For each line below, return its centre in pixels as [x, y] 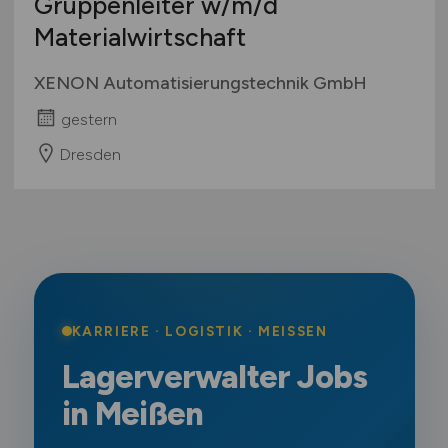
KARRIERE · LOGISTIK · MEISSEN [193, 330]
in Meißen [132, 413]
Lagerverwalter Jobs [214, 376]
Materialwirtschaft [139, 37]
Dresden [89, 154]
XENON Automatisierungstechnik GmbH [200, 83]
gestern [88, 119]
